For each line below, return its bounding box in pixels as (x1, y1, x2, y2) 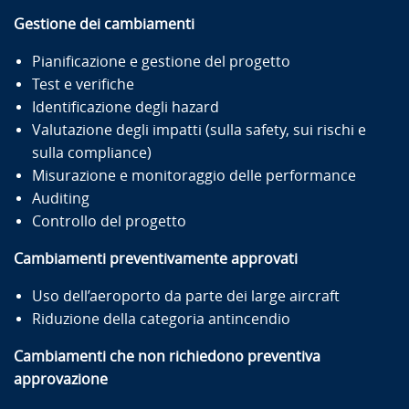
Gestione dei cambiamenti (14, 15, 198, 33)
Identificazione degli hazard (32, 98, 223, 116)
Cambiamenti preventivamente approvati (14, 249, 305, 267)
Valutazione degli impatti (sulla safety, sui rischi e (32, 121, 366, 139)
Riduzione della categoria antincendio (32, 309, 294, 328)
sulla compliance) (32, 143, 155, 162)
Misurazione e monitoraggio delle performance (32, 166, 360, 184)
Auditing (32, 189, 93, 207)
